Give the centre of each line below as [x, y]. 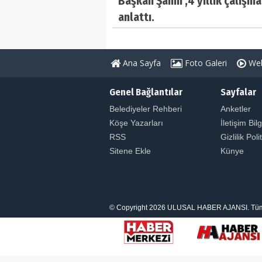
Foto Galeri [205, 63]
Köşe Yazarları [136, 123]
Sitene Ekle [130, 151]
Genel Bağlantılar [146, 92]
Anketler [236, 108]
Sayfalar [238, 92]
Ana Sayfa [141, 63]
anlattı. [136, 17]
